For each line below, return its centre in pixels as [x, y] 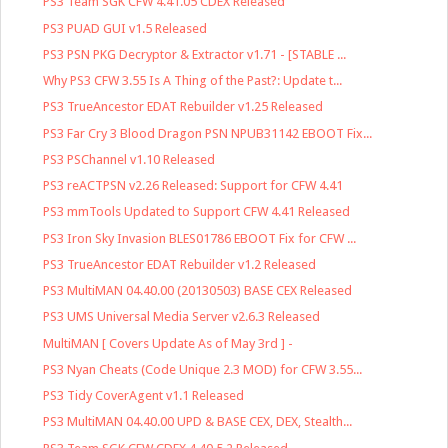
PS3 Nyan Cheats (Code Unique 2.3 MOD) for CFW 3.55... [203, 369]
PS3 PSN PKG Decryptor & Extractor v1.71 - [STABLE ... [195, 54]
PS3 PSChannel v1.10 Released [129, 159]
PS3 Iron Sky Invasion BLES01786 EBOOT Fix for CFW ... [200, 238]
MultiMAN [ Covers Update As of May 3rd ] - [168, 343]
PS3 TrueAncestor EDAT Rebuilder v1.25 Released [183, 107]
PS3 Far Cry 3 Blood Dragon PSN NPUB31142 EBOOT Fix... [208, 133]
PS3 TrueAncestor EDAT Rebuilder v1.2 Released [180, 264]
